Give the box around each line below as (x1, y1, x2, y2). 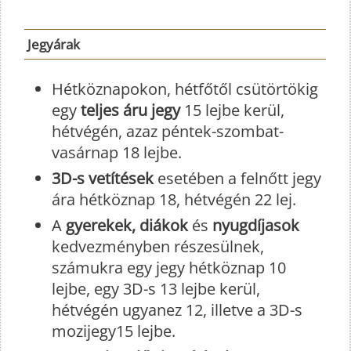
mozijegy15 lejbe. (52, 320, 175, 342)
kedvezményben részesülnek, (52, 235, 264, 257)
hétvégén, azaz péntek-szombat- (52, 120, 284, 142)
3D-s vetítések (52, 167, 154, 189)
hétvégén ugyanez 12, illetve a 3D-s (52, 299, 302, 320)
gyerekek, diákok (66, 214, 188, 236)
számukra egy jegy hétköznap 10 (52, 256, 286, 278)
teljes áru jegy (77, 99, 180, 121)
